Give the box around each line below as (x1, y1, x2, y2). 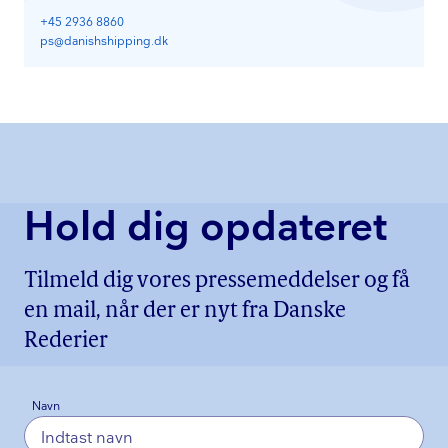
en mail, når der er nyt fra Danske (24, 300, 346, 324)
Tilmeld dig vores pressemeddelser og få (24, 270, 410, 294)
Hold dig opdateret (24, 204, 387, 253)
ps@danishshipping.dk (40, 33, 168, 49)
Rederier (24, 330, 108, 354)
